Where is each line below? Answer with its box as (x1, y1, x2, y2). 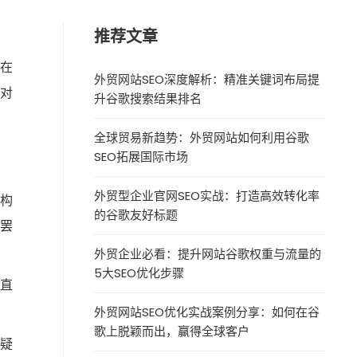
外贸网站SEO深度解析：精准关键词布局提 (94, 71, 320, 88)
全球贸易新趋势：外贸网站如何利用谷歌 (94, 129, 310, 146)
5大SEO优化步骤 (94, 265, 185, 281)
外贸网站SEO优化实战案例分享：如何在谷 (94, 304, 320, 320)
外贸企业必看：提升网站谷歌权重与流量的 (94, 245, 322, 262)
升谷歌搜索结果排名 (94, 90, 202, 107)
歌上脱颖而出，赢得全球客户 (94, 323, 250, 339)
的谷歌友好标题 (94, 206, 178, 223)
